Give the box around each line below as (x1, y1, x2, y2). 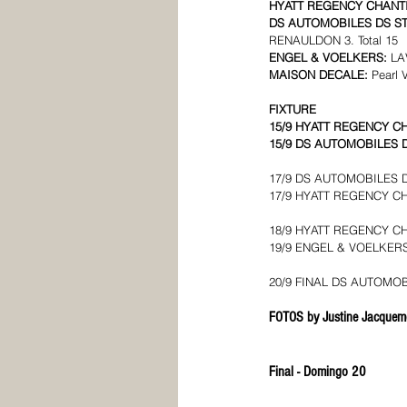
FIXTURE (269, 102, 316, 116)
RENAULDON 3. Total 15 (269, 33, 398, 47)
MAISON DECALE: (269, 67, 372, 82)
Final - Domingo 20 (269, 363, 366, 380)
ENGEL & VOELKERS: (269, 50, 391, 65)
